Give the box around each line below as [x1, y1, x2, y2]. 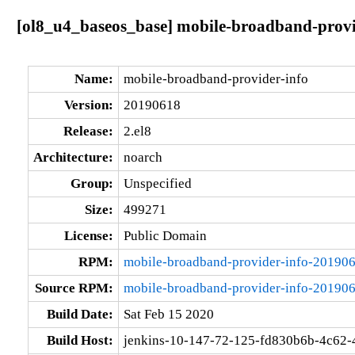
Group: [70, 175, 113, 191]
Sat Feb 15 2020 [123, 306, 214, 322]
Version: [63, 97, 113, 113]
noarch [123, 149, 162, 165]
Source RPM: [34, 280, 113, 296]
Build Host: [46, 332, 113, 348]
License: [63, 227, 113, 243]
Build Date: [46, 306, 113, 322]
